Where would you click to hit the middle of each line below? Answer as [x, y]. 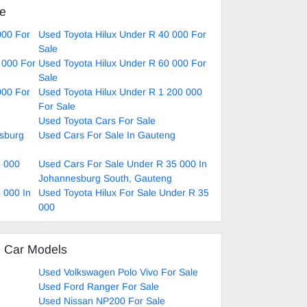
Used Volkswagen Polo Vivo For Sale [118, 272]
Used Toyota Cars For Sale [97, 120]
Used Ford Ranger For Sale [99, 286]
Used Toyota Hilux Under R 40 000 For [122, 34]
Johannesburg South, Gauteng [105, 178]
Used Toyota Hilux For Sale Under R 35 [124, 192]
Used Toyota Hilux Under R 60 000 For [122, 63]
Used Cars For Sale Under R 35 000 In [123, 163]
